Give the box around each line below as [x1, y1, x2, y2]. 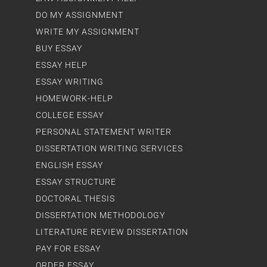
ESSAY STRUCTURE [36, 177, 116, 187]
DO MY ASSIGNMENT [36, 10, 123, 20]
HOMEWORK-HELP [36, 94, 113, 103]
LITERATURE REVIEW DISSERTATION [36, 227, 188, 237]
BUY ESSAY [36, 44, 82, 53]
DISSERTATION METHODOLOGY [36, 210, 165, 220]
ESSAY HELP [36, 60, 88, 70]
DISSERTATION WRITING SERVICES [36, 144, 183, 153]
